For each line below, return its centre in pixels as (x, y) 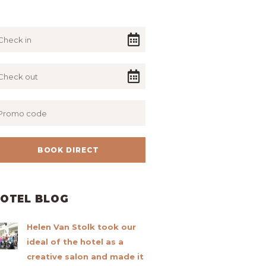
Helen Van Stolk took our (81, 227)
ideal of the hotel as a (75, 241)
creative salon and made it (85, 256)
